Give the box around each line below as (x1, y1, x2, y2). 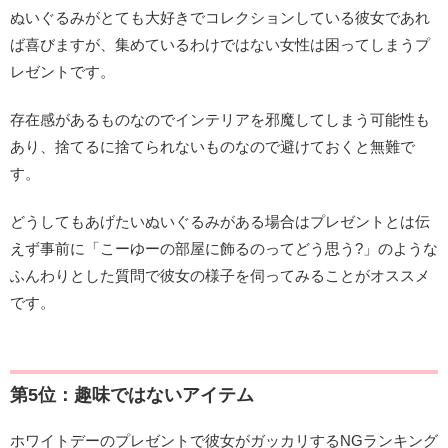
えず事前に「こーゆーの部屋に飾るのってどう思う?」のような (10, 239, 438, 257)
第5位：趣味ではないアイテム (10, 384, 254, 405)
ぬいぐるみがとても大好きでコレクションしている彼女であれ (10, 8, 430, 26)
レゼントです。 (10, 62, 115, 80)
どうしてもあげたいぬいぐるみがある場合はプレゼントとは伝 (10, 212, 430, 230)
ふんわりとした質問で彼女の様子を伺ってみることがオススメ (10, 266, 430, 284)
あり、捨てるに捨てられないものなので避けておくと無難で (10, 137, 415, 155)
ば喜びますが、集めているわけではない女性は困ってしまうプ (10, 35, 430, 53)
